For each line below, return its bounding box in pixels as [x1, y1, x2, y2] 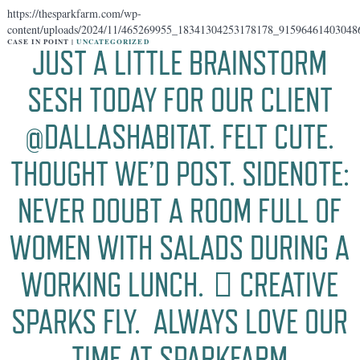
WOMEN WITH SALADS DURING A [10, 228, 350, 268]
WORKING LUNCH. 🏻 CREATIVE [21, 265, 339, 305]
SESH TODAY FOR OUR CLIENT [27, 80, 333, 121]
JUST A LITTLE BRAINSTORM [32, 43, 328, 84]
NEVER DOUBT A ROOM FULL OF [18, 191, 342, 231]
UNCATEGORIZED [76, 36, 149, 47]
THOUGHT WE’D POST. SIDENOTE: [10, 154, 350, 194]
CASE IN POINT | [6, 36, 77, 47]
